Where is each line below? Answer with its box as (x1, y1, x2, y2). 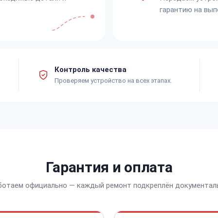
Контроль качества (54, 65, 127, 74)
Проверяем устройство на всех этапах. (54, 76, 172, 84)
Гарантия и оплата (45, 158, 173, 176)
